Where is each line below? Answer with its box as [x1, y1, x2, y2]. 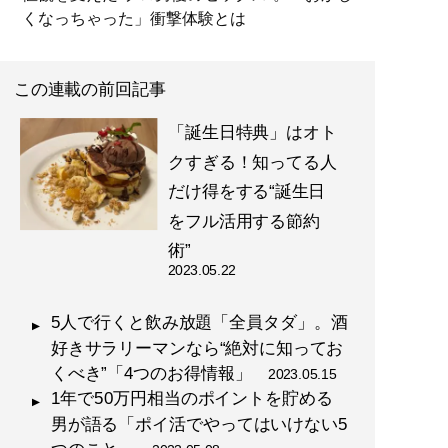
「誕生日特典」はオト [167, 123, 337, 142]
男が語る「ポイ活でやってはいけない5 [50, 415, 348, 434]
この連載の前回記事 [13, 80, 166, 99]
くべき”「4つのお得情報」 [50, 364, 269, 383]
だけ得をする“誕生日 [167, 182, 326, 201]
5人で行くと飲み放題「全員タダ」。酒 [50, 313, 348, 332]
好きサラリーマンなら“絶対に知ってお [50, 339, 344, 357]
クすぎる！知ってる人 [167, 153, 337, 172]
